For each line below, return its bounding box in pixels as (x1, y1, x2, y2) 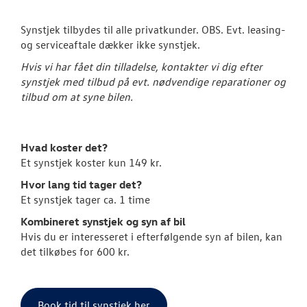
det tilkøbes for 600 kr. (21, 245, 132, 259)
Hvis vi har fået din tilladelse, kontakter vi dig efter (21, 60, 262, 74)
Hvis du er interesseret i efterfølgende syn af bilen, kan (21, 230, 282, 244)
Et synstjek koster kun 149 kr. (21, 156, 162, 170)
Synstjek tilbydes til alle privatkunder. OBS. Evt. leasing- (21, 23, 286, 37)
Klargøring (245, 42, 295, 56)
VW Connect (238, 268, 297, 282)
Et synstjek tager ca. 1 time (21, 193, 150, 207)
